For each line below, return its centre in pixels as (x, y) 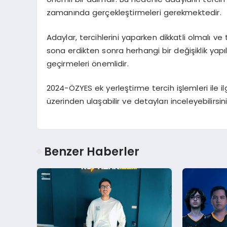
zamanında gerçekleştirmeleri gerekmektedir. (134, 13)
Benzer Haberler (92, 151)
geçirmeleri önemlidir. (87, 63)
